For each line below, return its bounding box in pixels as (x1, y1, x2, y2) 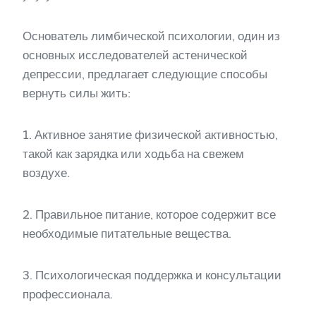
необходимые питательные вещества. (23, 226, 231, 241)
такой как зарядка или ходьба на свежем (23, 146, 244, 161)
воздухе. (23, 165, 70, 180)
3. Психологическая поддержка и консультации (23, 267, 281, 282)
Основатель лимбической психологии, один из (23, 28, 280, 43)
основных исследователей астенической (23, 47, 248, 62)
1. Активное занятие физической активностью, (23, 127, 278, 142)
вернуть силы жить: (23, 85, 130, 100)
